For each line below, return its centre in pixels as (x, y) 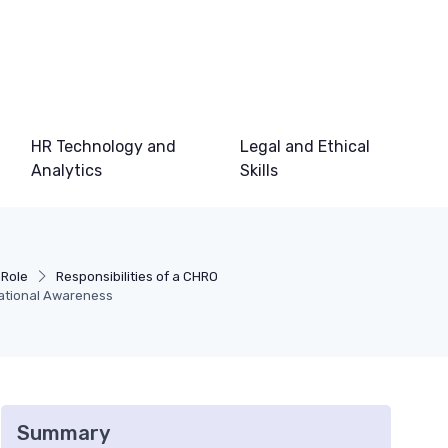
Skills (258, 170)
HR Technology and (104, 146)
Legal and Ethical (304, 146)
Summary (63, 433)
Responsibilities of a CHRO (136, 276)
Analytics (67, 170)
